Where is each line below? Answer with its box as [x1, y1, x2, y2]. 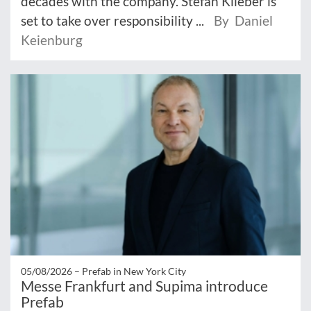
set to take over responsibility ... [21, 12, 207, 28]
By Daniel [214, 12, 273, 28]
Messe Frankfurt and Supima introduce [21, 277, 268, 295]
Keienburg [21, 31, 83, 48]
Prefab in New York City [82, 265, 186, 278]
